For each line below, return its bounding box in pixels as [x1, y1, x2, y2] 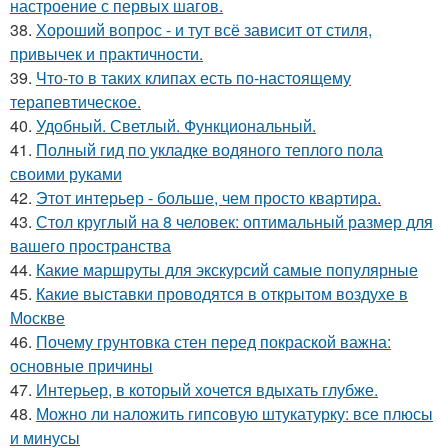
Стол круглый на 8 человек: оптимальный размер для [36, 209, 433, 233]
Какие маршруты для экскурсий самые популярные [36, 257, 418, 281]
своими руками [10, 161, 122, 185]
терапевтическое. [10, 89, 141, 113]
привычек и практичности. [10, 41, 203, 65]
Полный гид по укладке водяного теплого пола [36, 137, 383, 161]
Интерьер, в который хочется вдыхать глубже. [36, 377, 378, 401]
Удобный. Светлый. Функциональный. [36, 113, 316, 137]
